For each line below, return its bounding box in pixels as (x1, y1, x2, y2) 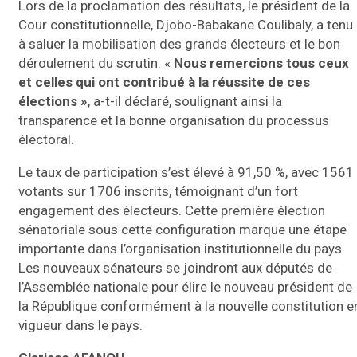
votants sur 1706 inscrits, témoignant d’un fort (18, 182, 298, 199)
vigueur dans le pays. (18, 316, 143, 333)
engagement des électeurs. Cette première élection (18, 202, 325, 218)
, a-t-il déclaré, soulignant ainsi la (88, 92, 282, 109)
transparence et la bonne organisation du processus (18, 112, 329, 128)
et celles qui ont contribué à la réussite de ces (18, 73, 310, 90)
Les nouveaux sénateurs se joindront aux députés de (18, 259, 332, 276)
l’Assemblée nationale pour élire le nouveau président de (18, 278, 352, 295)
